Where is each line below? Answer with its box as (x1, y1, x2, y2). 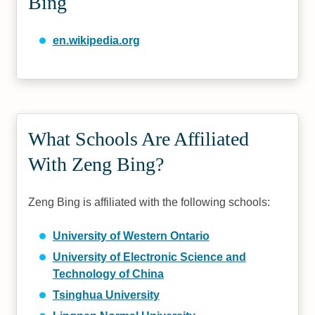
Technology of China (52, 267, 164, 280)
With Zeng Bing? (28, 153, 165, 175)
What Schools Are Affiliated (28, 127, 250, 150)
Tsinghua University (52, 288, 160, 301)
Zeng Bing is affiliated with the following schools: (28, 195, 271, 208)
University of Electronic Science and (52, 250, 246, 263)
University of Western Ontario (52, 229, 210, 242)
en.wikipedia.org (52, 34, 140, 46)
